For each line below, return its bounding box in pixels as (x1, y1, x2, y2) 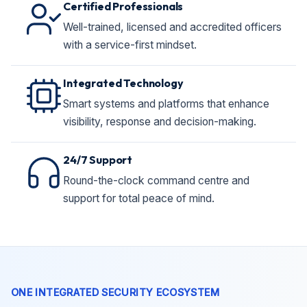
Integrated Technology (63, 76, 184, 90)
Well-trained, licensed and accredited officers (63, 21, 282, 34)
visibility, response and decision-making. (63, 115, 256, 128)
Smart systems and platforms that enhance (63, 97, 269, 110)
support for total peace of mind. (63, 192, 214, 205)
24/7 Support (63, 153, 133, 167)
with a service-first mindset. (63, 38, 197, 51)
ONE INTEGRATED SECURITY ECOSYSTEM (11, 286, 219, 298)
